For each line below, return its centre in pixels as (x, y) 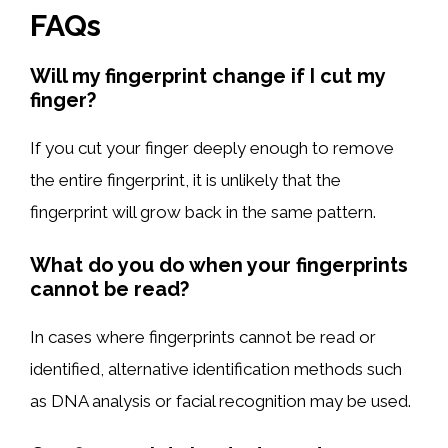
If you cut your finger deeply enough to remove (212, 147)
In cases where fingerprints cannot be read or (203, 337)
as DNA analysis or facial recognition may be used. (220, 401)
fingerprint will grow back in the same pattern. (203, 211)
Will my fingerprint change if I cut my (207, 75)
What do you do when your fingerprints (219, 265)
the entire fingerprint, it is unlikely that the (185, 179)
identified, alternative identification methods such (216, 369)
